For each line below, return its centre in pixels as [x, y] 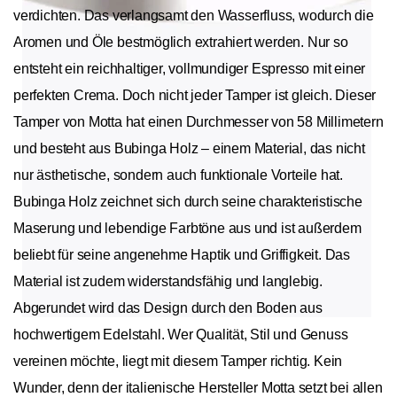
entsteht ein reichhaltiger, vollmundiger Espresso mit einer [190, 69]
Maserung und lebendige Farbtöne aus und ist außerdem [187, 229]
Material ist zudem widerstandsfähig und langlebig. [168, 282]
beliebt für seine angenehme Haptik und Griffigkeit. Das [182, 255]
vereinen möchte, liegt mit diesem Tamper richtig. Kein [178, 362]
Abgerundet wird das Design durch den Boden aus [168, 308]
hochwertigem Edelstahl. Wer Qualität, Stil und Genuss [181, 335]
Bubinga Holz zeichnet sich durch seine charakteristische [188, 202]
